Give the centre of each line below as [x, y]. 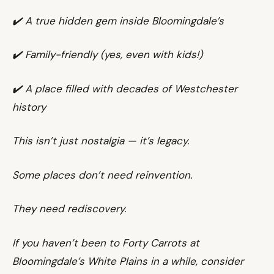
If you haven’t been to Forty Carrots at [106, 243]
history [29, 107]
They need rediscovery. [69, 209]
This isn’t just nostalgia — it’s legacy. [101, 141]
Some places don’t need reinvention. [102, 175]
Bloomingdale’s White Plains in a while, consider [128, 261]
